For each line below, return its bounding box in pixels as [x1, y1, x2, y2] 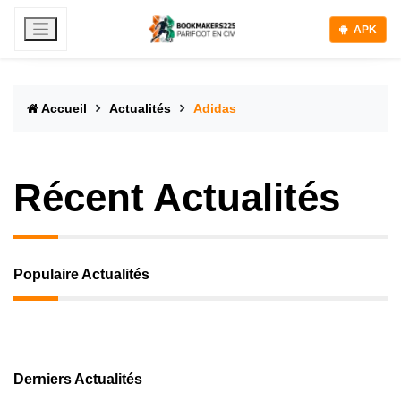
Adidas [193, 101, 236, 115]
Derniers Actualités [13, 371, 142, 387]
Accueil [38, 101, 90, 115]
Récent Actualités [13, 175, 340, 219]
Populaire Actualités [13, 267, 149, 282]
